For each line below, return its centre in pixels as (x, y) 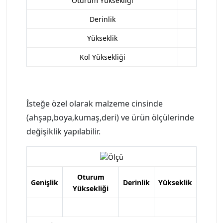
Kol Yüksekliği (102, 57)
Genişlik (45, 182)
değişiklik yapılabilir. (63, 132)
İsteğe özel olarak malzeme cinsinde (95, 104)
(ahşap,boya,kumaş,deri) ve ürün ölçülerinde (110, 118)
